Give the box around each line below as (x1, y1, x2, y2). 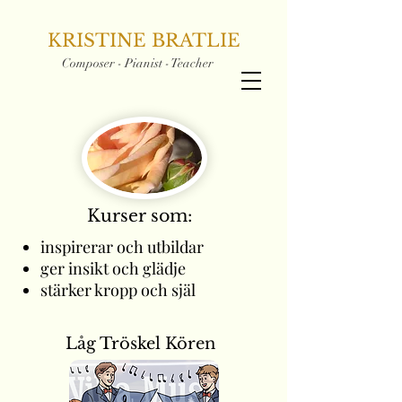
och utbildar (113, 236, 204, 258)
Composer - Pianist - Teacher (62, 56, 214, 71)
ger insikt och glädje (40, 258, 186, 279)
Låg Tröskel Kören (66, 334, 215, 354)
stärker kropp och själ (40, 279, 196, 301)
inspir (40, 236, 83, 258)
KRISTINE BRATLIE (48, 30, 240, 51)
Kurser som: (87, 205, 192, 226)
